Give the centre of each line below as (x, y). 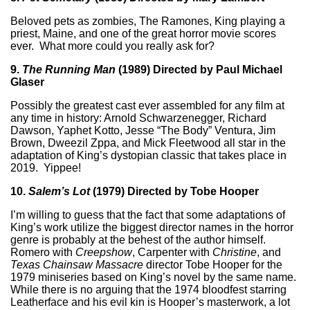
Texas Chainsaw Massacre (77, 264)
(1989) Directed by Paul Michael (200, 69)
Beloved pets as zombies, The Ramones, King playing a (148, 21)
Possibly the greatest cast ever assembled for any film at (147, 105)
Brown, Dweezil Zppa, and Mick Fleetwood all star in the (148, 143)
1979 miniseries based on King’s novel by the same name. (155, 277)
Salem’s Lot (61, 191)
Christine (235, 252)
